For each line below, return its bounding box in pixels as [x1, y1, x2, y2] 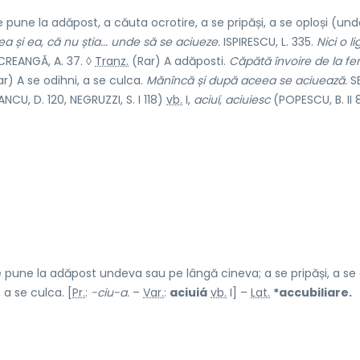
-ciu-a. [91, 284, 129, 301]
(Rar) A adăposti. [129, 52, 229, 69]
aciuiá [170, 284, 207, 301]
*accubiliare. [273, 284, 352, 301]
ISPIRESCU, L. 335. [220, 33, 317, 50]
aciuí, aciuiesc [194, 91, 270, 108]
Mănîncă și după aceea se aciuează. [146, 72, 347, 88]
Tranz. [95, 52, 129, 69]
